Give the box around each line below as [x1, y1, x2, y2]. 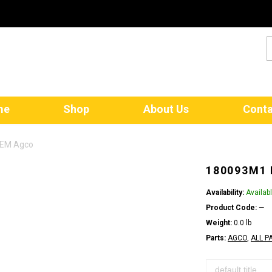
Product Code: [206, 203, 257, 212]
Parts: [206, 234, 226, 242]
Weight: [206, 219, 232, 227]
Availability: [206, 188, 244, 197]
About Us [143, 103, 189, 115]
